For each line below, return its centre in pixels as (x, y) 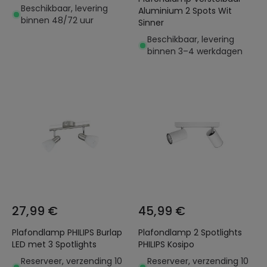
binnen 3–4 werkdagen (195, 51)
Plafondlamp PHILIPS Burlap (67, 232)
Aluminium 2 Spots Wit (162, 11)
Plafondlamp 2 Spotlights (166, 232)
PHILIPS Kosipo (166, 244)
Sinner (151, 23)
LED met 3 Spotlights (54, 244)
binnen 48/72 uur (57, 20)
